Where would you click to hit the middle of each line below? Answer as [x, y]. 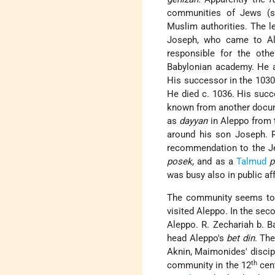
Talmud [252, 162]
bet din [241, 238]
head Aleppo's [197, 238]
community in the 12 [209, 265]
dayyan [194, 121]
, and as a [215, 162]
